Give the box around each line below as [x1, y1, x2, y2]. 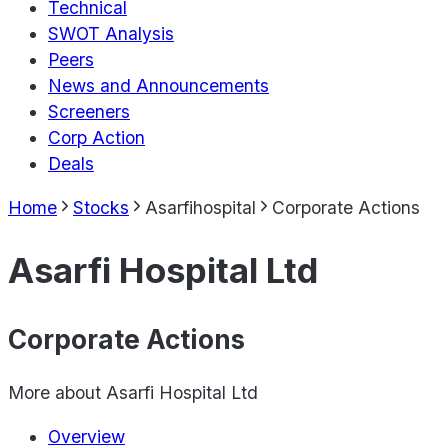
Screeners [48, 101, 130, 123]
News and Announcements [48, 75, 269, 97]
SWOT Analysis [48, 23, 174, 45]
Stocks [73, 196, 129, 218]
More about [8, 382, 106, 404]
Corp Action [48, 127, 145, 149]
